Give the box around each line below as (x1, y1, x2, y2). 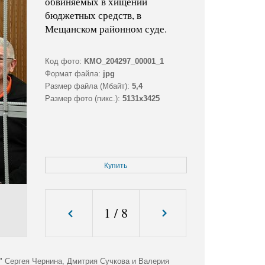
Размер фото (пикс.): (44, 94, 120, 104)
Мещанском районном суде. (44, 22, 167, 36)
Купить (104, 161, 128, 170)
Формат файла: (44, 69, 101, 79)
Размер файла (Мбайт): (44, 82, 130, 91)
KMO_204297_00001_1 (83, 57, 164, 66)
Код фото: (44, 57, 82, 66)
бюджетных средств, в (44, 8, 141, 22)
